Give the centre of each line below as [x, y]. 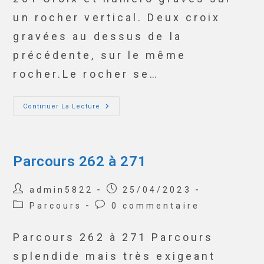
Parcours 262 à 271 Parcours [113, 237]
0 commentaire [155, 206]
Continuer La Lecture [62, 106]
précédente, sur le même [100, 55]
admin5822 [61, 190]
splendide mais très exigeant [115, 256]
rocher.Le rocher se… [86, 74]
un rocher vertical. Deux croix [117, 17]
